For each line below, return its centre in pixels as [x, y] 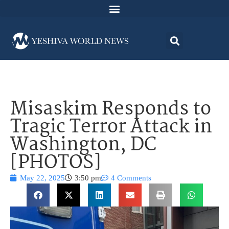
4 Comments [131, 178]
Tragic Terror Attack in [111, 128]
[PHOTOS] [56, 164]
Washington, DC [83, 146]
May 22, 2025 [42, 178]
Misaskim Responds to [111, 110]
